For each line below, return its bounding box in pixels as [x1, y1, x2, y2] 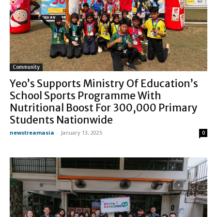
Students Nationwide [10, 113, 113, 127]
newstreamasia [10, 129, 54, 137]
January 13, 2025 [61, 129, 102, 137]
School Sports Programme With [10, 89, 161, 103]
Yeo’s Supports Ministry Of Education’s [10, 77, 198, 91]
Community [13, 64, 40, 71]
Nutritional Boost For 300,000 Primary [10, 101, 198, 115]
